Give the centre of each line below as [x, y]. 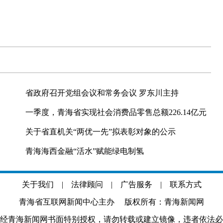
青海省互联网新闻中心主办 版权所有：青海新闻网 [111, 202]
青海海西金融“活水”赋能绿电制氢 [85, 151]
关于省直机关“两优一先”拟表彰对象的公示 [101, 132]
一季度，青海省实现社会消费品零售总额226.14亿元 [116, 112]
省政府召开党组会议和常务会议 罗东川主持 [102, 93]
